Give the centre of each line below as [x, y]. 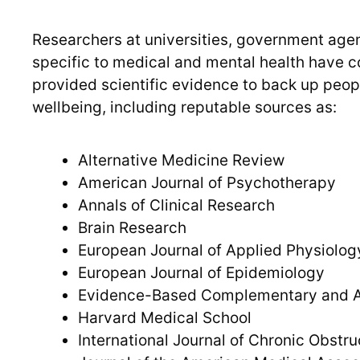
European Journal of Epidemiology [201, 273]
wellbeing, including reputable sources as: [184, 108]
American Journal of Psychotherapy [207, 183]
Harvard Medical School [165, 318]
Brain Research [132, 228]
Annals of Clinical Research [176, 206]
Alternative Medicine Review [181, 161]
